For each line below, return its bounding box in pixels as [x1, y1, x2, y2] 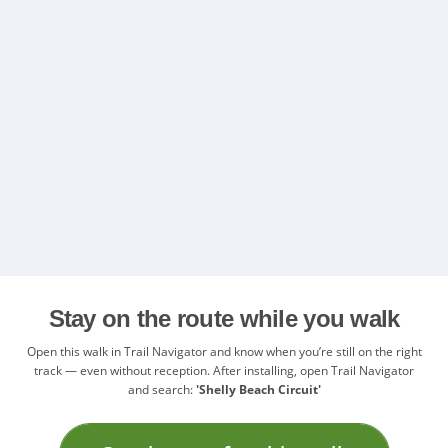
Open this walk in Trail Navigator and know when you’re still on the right [26, 342, 422, 360]
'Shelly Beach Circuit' [195, 380, 321, 398]
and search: [127, 380, 196, 398]
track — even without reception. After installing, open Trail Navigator [34, 361, 414, 379]
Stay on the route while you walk [48, 304, 400, 332]
